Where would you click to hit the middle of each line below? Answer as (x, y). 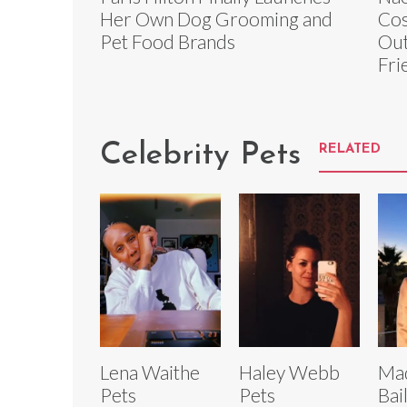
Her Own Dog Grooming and (216, 19)
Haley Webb (289, 372)
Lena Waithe (150, 372)
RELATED (350, 150)
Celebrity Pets (200, 156)
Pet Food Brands (168, 42)
